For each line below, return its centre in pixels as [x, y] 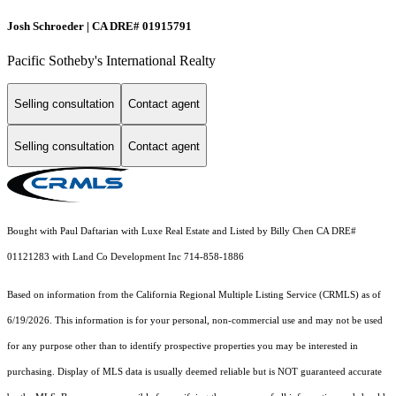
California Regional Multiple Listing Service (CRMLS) [247, 295]
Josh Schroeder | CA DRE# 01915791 [99, 26]
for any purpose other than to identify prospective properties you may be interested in [183, 346]
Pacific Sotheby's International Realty [111, 60]
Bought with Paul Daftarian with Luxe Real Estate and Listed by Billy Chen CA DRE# [182, 232]
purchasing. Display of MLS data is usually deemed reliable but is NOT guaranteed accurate [194, 372]
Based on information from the [72, 295]
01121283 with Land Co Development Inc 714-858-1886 [126, 257]
